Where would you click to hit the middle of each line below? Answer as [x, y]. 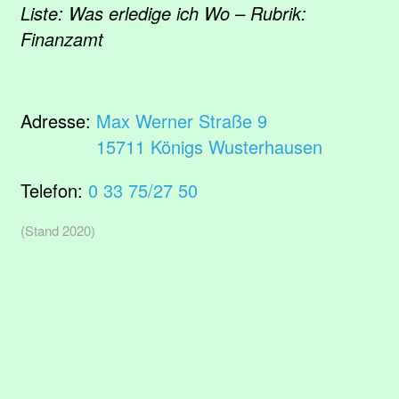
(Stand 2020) [58, 230]
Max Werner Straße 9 [182, 121]
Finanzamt [62, 39]
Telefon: [54, 190]
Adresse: [58, 121]
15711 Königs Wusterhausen [209, 147]
